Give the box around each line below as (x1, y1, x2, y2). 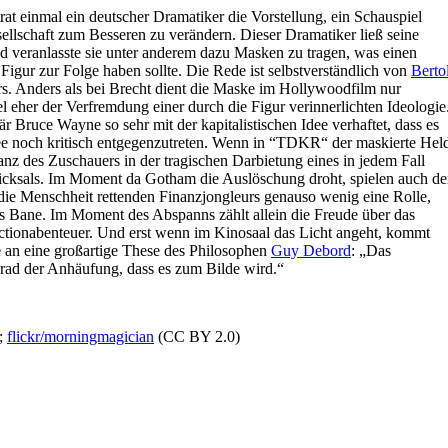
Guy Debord (271, 241, 351, 259)
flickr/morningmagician (7, 327, 154, 345)
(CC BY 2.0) (154, 327, 240, 345)
